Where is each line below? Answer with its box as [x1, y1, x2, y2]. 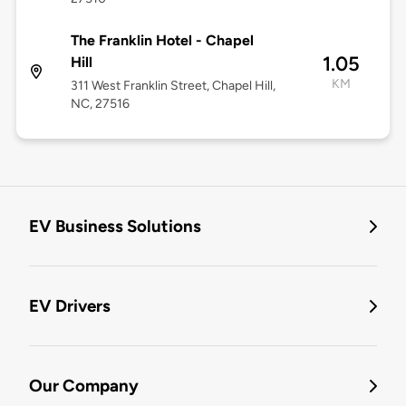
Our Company [29, 375, 139, 397]
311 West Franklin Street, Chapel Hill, [70, 78, 275, 94]
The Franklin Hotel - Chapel [70, 32, 254, 50]
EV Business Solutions [29, 216, 201, 237]
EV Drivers [29, 295, 111, 317]
